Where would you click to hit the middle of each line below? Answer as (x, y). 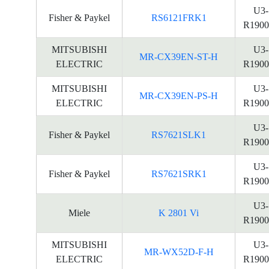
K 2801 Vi (179, 213)
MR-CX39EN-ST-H (179, 57)
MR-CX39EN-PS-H (179, 96)
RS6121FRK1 (179, 18)
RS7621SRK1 (179, 174)
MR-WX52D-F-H (179, 252)
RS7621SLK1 (179, 135)
